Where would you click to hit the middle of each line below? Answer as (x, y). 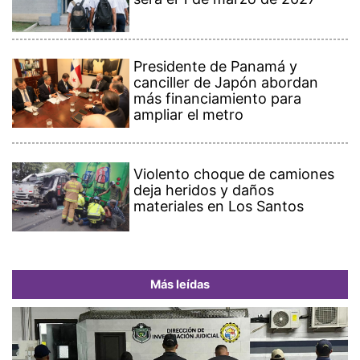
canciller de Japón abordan (226, 82)
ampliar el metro (189, 114)
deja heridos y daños (204, 190)
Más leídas (180, 284)
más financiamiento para (218, 98)
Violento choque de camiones (234, 174)
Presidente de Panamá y (216, 66)
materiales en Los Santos (219, 206)
